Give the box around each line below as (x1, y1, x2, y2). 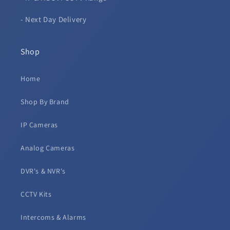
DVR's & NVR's (21, 166, 66, 176)
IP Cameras (21, 120, 58, 130)
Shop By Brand (21, 97, 69, 107)
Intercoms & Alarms (21, 213, 86, 222)
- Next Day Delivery (21, 14, 87, 25)
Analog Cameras (21, 143, 75, 153)
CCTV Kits (21, 189, 52, 199)
